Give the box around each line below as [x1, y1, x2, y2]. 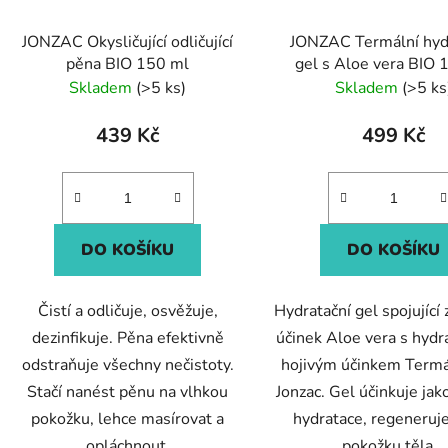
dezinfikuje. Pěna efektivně [31, 326, 224, 349]
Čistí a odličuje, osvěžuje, [37, 299, 218, 322]
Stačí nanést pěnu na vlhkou [27, 380, 229, 403]
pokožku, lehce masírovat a [31, 407, 225, 430]
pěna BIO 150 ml [66, 52, 190, 75]
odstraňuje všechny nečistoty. [21, 353, 234, 376]
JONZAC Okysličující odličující [22, 30, 234, 53]
